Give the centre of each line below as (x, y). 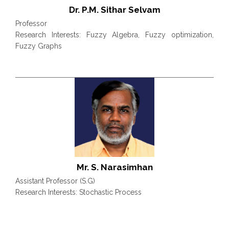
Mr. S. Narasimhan (114, 167)
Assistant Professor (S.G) (55, 181)
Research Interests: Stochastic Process (78, 192)
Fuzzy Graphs (39, 46)
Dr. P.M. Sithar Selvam (114, 9)
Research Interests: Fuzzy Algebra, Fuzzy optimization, (114, 35)
